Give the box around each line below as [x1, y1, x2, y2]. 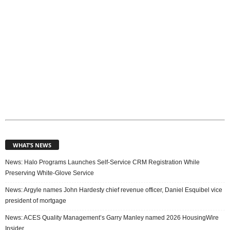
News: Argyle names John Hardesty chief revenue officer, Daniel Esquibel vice [5, 186, 222, 194]
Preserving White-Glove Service [5, 169, 94, 177]
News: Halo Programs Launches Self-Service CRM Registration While [5, 158, 200, 166]
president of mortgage [5, 197, 66, 204]
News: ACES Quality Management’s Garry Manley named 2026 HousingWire [5, 214, 219, 221]
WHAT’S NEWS [13, 141, 51, 149]
